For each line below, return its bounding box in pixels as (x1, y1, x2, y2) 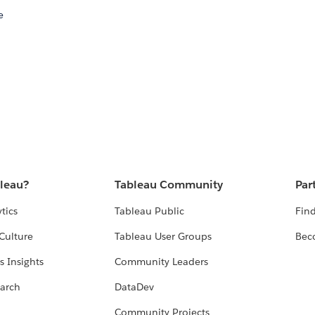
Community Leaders (115, 255, 209, 269)
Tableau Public (115, 205, 185, 218)
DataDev (115, 281, 155, 294)
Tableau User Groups (115, 230, 212, 243)
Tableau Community (115, 177, 224, 193)
